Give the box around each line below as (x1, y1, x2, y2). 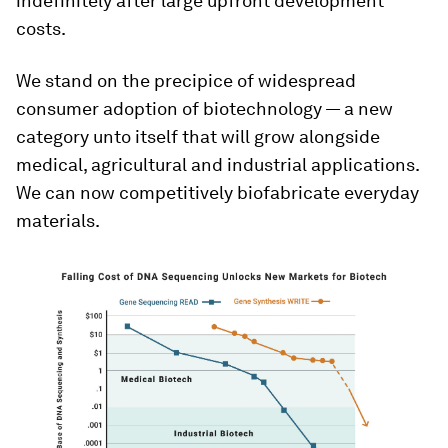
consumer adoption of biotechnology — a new (16, 97, 393, 119)
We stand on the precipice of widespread (16, 69, 356, 91)
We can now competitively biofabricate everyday (16, 181, 419, 203)
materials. (16, 209, 100, 231)
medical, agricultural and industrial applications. (16, 153, 419, 175)
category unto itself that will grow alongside (16, 125, 380, 147)
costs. (16, 17, 66, 39)
